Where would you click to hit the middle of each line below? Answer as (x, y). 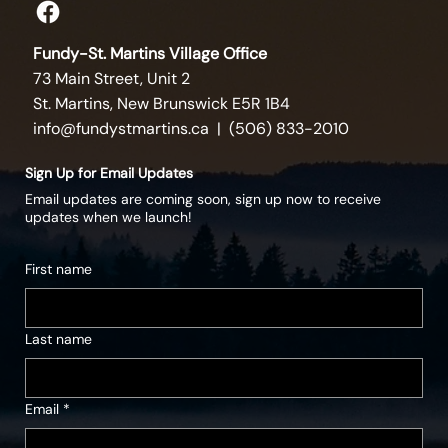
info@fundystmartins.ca (121, 128)
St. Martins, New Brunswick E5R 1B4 (161, 103)
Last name (59, 338)
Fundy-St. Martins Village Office (150, 53)
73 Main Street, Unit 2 (111, 78)
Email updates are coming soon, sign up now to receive (203, 199)
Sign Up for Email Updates (109, 173)
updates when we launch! (111, 217)
